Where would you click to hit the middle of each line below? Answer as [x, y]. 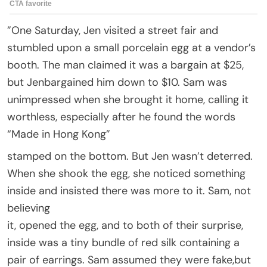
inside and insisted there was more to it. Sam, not [129, 190]
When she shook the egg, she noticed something [126, 173]
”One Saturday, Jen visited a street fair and [113, 30]
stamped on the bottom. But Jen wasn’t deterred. [130, 156]
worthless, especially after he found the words [121, 117]
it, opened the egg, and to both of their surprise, [125, 225]
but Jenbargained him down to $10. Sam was [117, 82]
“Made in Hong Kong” [59, 134]
